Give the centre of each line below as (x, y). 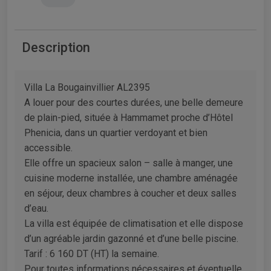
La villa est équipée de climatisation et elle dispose (134, 223)
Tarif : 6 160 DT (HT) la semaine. (92, 253)
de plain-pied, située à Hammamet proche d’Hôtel (129, 117)
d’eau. (36, 208)
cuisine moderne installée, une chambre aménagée (131, 178)
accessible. (48, 148)
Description (56, 47)
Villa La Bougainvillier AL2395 (87, 87)
